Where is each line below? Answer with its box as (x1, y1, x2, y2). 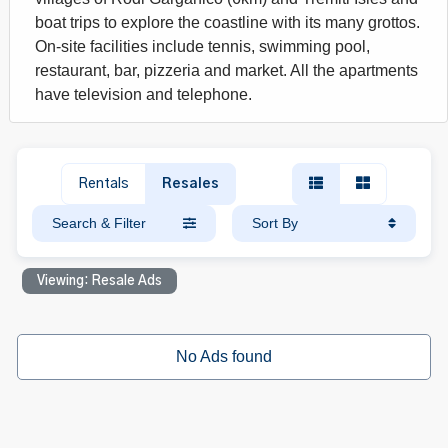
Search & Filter (52, 215, 147, 231)
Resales (161, 177, 219, 191)
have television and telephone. (35, 86, 252, 103)
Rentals (77, 177, 129, 191)
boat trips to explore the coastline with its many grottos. (35, 14, 420, 31)
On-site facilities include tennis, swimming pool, (35, 38, 370, 55)
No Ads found (175, 348, 272, 365)
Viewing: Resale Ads (37, 275, 163, 288)
